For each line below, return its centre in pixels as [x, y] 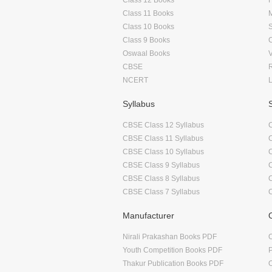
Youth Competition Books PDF [172, 250]
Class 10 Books [148, 26]
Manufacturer [148, 215]
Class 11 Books [148, 13]
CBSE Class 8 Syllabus [161, 178]
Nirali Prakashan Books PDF [170, 236]
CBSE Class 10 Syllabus [163, 151]
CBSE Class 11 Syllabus [163, 138]
